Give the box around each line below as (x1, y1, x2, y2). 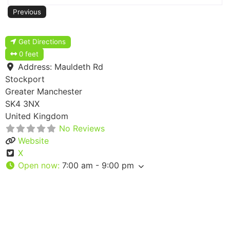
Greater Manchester (5, 86, 82, 97)
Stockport (5, 74, 45, 85)
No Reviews (59, 123, 105, 134)
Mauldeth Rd (54, 62, 103, 72)
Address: (18, 62, 54, 72)
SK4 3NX (5, 99, 40, 109)
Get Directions (18, 37, 66, 46)
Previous (13, 7, 42, 16)
